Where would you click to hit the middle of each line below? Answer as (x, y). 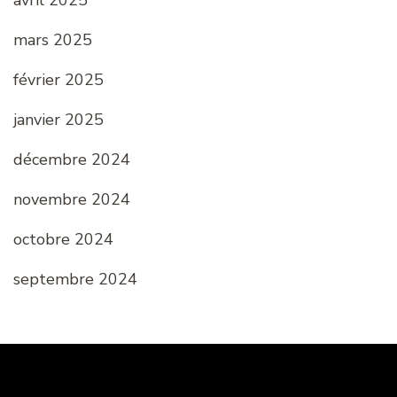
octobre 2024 (63, 240)
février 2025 (58, 80)
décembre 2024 (72, 160)
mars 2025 (53, 40)
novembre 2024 (72, 200)
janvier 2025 (58, 120)
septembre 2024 (75, 280)
